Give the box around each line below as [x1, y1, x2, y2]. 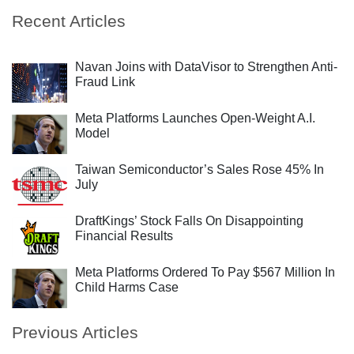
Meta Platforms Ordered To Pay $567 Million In [75, 265, 335, 279]
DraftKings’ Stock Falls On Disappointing [75, 214, 303, 228]
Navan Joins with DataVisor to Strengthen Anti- [75, 60, 337, 73]
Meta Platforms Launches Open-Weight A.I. [75, 111, 315, 125]
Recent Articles [12, 12, 126, 30]
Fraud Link [75, 75, 135, 88]
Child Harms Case [75, 281, 179, 294]
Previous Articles [12, 323, 138, 341]
